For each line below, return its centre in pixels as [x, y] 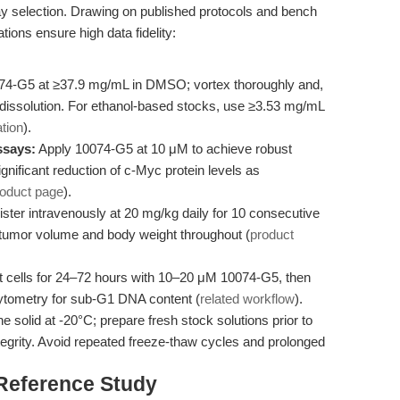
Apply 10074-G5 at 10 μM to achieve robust [164, 149]
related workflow [247, 299]
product [272, 234]
